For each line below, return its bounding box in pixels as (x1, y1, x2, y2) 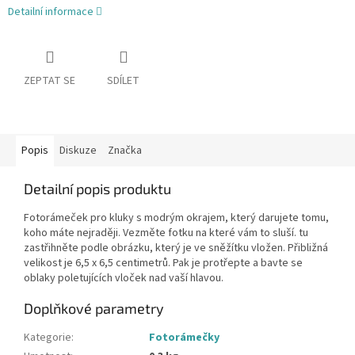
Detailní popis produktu (24, 180, 171, 198)
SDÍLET (107, 73, 139, 90)
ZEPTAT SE (24, 73, 75, 90)
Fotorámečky (149, 330, 219, 346)
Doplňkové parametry (24, 300, 164, 318)
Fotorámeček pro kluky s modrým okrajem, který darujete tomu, (24, 210, 329, 227)
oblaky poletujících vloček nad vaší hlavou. (24, 270, 223, 287)
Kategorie (24, 330, 71, 346)
